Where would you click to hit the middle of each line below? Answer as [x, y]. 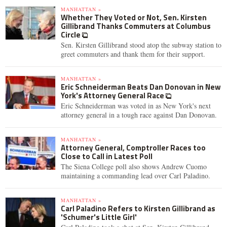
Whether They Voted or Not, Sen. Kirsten [134, 17]
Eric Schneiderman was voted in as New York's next [136, 106]
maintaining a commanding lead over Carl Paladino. [136, 176]
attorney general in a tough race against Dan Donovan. [139, 115]
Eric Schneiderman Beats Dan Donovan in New [141, 87]
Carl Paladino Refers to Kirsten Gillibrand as [138, 209]
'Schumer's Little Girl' [99, 217]
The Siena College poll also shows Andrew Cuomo [134, 166]
